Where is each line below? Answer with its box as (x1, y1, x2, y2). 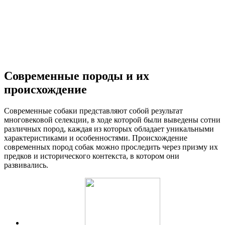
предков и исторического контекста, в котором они (4, 151, 179, 160)
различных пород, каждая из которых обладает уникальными (4, 124, 214, 133)
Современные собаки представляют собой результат (4, 106, 183, 115)
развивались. (4, 160, 48, 169)
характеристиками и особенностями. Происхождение (4, 133, 187, 142)
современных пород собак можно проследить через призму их (4, 142, 218, 151)
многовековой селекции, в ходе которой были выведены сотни (4, 115, 220, 124)
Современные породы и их (4, 69, 149, 82)
